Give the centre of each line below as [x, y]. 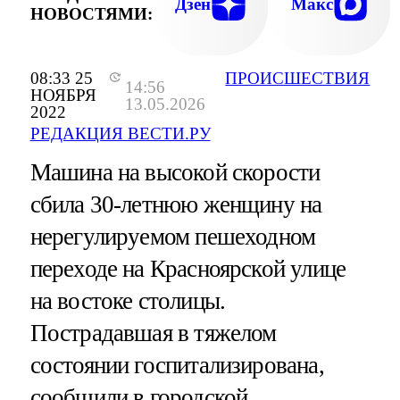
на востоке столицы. [128, 301]
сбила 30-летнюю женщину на [176, 205]
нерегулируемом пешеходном [173, 237]
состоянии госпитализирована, [177, 366]
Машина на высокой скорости [175, 173]
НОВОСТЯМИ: [91, 13]
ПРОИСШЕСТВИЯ [298, 79]
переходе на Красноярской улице [188, 269]
